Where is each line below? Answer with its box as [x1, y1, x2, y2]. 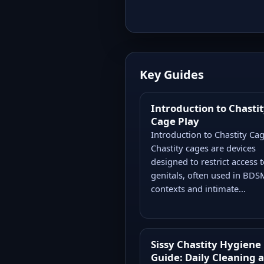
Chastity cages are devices [150, 141, 256, 154]
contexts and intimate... [150, 182, 246, 194]
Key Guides [140, 66, 204, 82]
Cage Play [150, 114, 199, 128]
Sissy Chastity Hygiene [150, 237, 261, 251]
